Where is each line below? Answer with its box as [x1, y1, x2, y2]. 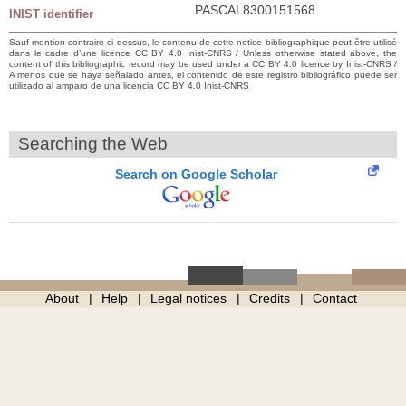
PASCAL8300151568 [195, 2, 315, 17]
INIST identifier [9, 6, 93, 21]
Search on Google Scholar [115, 166, 277, 181]
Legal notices [150, 290, 227, 305]
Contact [312, 290, 357, 305]
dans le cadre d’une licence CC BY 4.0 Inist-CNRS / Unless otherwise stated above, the [9, 47, 397, 58]
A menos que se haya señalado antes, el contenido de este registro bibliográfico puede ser [9, 69, 397, 80]
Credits [248, 290, 290, 305]
